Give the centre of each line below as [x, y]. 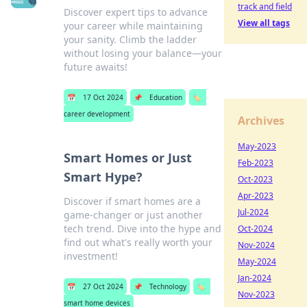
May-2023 [257, 146]
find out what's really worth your [138, 242]
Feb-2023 [256, 163]
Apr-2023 [256, 196]
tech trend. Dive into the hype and [143, 229]
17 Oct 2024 [103, 97]
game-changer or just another [134, 215]
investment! [91, 256]
